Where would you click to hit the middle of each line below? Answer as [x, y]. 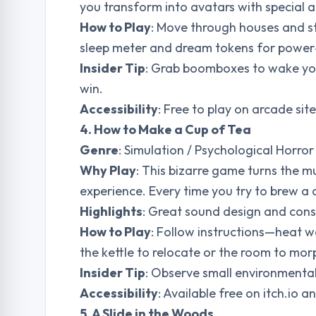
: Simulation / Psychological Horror [216, 150]
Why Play [108, 170]
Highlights [111, 211]
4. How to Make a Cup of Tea [165, 129]
